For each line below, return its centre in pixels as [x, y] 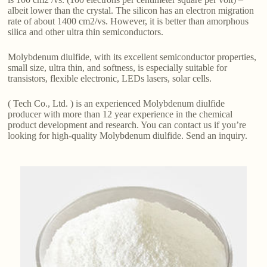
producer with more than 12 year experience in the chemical [120, 114]
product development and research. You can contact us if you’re [127, 125]
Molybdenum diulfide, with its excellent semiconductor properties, [132, 57]
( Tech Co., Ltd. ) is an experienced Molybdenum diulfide [117, 104]
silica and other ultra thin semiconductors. [86, 32]
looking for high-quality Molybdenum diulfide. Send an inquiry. [128, 136]
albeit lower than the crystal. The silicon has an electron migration [131, 11]
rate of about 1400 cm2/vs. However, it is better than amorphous [128, 21]
